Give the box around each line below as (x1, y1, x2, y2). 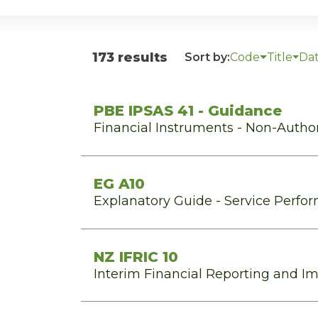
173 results (92, 50, 168, 65)
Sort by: (185, 50, 230, 64)
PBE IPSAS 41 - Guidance (94, 102, 282, 119)
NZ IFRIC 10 (94, 248, 178, 265)
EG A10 (94, 175, 145, 192)
